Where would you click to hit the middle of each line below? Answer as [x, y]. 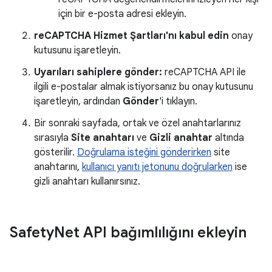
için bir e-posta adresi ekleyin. [122, 14]
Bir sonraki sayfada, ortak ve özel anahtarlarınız [138, 123]
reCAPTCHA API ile [204, 72]
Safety [32, 233]
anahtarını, [58, 167]
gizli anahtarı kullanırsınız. [87, 182]
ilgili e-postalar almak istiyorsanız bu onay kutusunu [144, 87]
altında [228, 138]
